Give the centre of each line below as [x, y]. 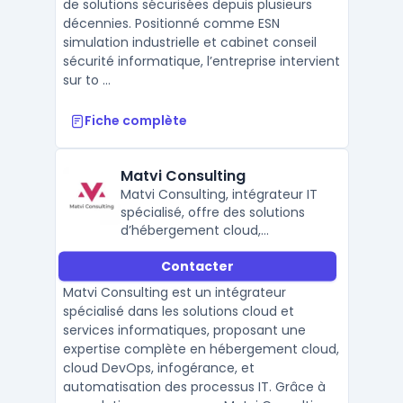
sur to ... [86, 80]
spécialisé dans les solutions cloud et [178, 311]
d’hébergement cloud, [190, 230]
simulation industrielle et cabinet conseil [189, 42]
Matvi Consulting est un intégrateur [174, 292]
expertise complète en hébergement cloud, [201, 349]
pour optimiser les [176, 266]
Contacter [197, 266]
